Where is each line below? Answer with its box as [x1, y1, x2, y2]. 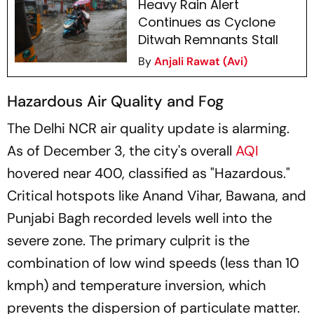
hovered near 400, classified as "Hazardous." [7, 164, 290, 183]
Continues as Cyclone [137, 13, 275, 32]
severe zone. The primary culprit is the [7, 231, 250, 250]
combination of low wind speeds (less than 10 [7, 254, 299, 273]
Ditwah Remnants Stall [137, 31, 278, 49]
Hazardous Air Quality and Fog [7, 91, 224, 112]
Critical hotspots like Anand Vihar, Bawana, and [7, 186, 306, 205]
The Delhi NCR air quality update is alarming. [7, 119, 289, 138]
